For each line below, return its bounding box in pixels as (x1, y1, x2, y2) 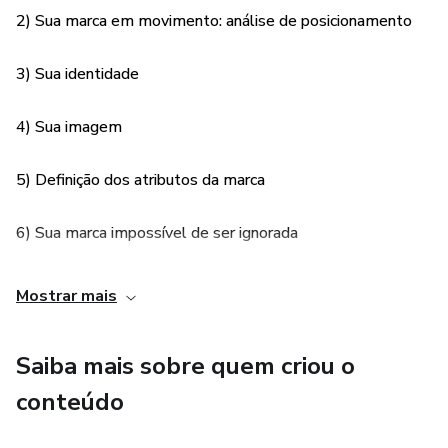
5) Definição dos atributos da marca (16, 169, 265, 191)
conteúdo (16, 386, 124, 418)
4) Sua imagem (16, 116, 122, 138)
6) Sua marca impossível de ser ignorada (16, 222, 298, 244)
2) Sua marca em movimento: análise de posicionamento (16, 10, 412, 32)
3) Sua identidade (16, 63, 139, 85)
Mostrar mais (16, 285, 117, 307)
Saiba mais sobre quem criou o (16, 350, 355, 382)
